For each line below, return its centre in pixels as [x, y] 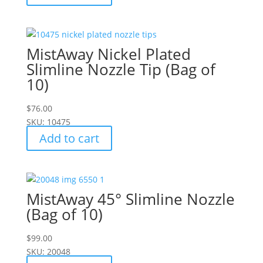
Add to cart [69, 138]
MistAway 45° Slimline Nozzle [130, 199]
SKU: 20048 [48, 252]
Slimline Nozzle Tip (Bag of [121, 69]
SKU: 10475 [48, 122]
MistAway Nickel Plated [108, 54]
